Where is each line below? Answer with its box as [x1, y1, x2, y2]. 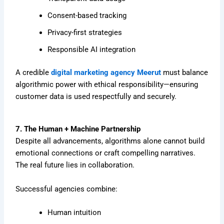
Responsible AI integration [47, 44, 136, 54]
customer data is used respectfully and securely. [15, 91, 177, 101]
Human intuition [47, 207, 101, 217]
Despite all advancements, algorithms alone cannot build [15, 136, 205, 146]
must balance [161, 67, 208, 77]
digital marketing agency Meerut [51, 67, 161, 77]
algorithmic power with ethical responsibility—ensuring [15, 79, 198, 89]
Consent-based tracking [47, 10, 127, 20]
